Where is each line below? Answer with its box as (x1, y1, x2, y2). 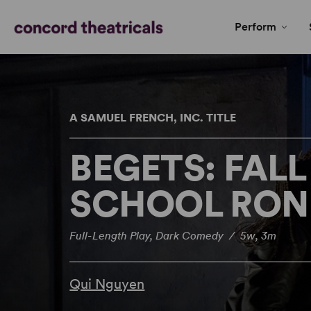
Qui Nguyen (69, 276, 145, 292)
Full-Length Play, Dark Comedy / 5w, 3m (69, 229, 277, 242)
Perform (235, 20, 276, 33)
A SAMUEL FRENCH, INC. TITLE (69, 111, 237, 124)
